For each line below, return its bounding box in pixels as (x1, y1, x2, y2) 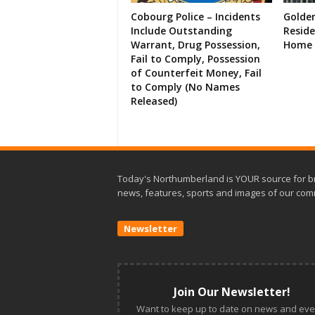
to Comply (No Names (131, 80, 240, 94)
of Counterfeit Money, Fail (131, 66, 262, 80)
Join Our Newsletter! (174, 284, 290, 300)
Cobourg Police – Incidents (131, 10, 260, 24)
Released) (131, 94, 177, 108)
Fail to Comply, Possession (131, 52, 260, 66)
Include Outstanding (131, 24, 232, 38)
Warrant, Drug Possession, (131, 38, 260, 52)
